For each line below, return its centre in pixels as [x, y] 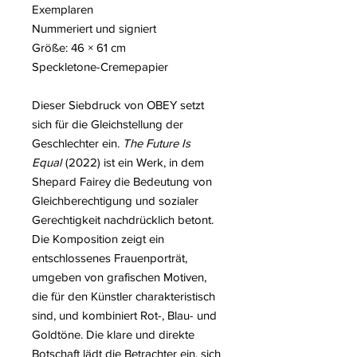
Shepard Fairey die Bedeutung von [122, 182]
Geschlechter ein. [77, 143]
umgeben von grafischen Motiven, [119, 277]
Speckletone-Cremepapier [100, 67]
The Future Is [157, 143]
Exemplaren [63, 10]
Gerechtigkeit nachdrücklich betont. [123, 220]
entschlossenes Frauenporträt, [110, 258]
